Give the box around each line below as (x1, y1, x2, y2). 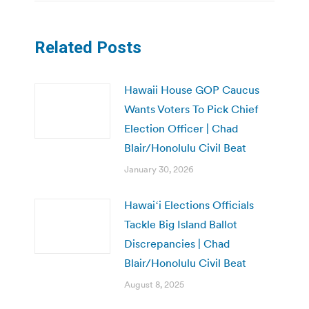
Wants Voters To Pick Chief (124, 101, 259, 116)
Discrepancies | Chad (124, 236, 230, 250)
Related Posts (34, 37, 141, 57)
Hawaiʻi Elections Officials (124, 197, 254, 212)
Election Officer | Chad (124, 121, 238, 135)
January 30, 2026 (124, 163, 194, 175)
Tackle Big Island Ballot (124, 217, 237, 231)
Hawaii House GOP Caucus (124, 82, 259, 97)
